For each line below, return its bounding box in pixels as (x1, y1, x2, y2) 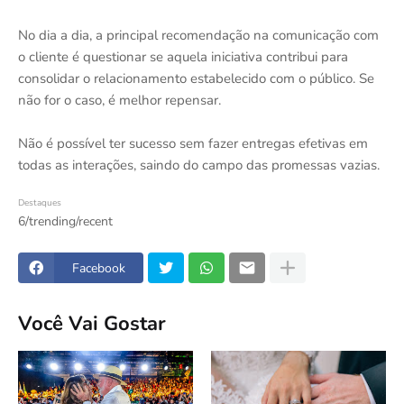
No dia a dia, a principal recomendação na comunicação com (18, 26, 379, 44)
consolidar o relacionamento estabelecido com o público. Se (18, 69, 374, 87)
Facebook (72, 259, 125, 277)
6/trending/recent (18, 213, 113, 230)
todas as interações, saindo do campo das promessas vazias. (18, 156, 380, 174)
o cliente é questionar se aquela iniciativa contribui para (18, 48, 348, 66)
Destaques (18, 197, 61, 209)
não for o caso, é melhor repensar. (18, 91, 221, 109)
